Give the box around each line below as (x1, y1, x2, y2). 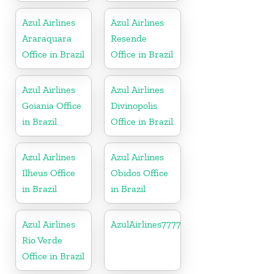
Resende (111, 32, 147, 44)
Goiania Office (22, 99, 81, 111)
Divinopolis (111, 99, 158, 111)
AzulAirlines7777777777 (111, 218, 211, 230)
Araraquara (22, 32, 72, 44)
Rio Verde (22, 234, 62, 246)
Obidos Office (111, 166, 169, 179)
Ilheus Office (22, 166, 75, 179)
